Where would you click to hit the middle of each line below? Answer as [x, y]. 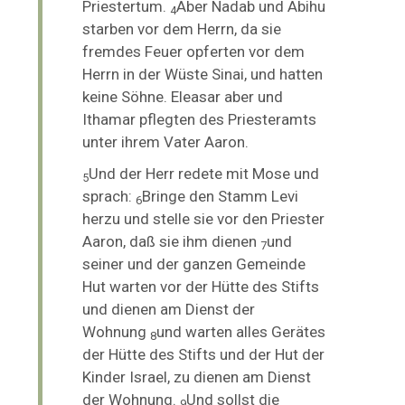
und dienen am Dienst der [169, 309]
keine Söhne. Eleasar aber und [183, 96]
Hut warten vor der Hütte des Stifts [201, 286]
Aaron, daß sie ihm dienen [170, 241]
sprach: [109, 196]
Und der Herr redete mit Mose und [204, 173]
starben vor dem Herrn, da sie [182, 28]
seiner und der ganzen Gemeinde [194, 264]
